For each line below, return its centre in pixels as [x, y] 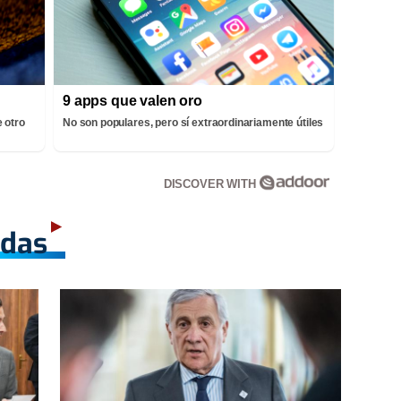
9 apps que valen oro [132, 100]
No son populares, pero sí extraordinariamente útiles [193, 122]
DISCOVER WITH [211, 183]
